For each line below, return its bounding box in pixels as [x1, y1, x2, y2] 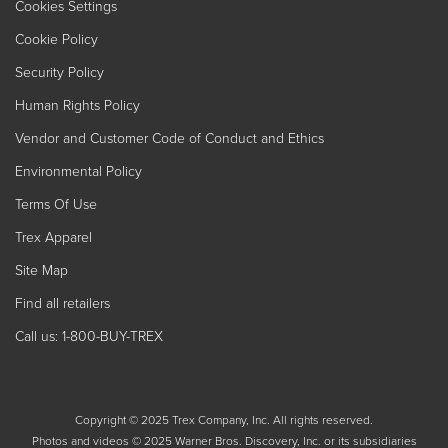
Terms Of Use [15, 193, 97, 213]
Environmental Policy [15, 160, 142, 180]
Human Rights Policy [15, 94, 140, 114]
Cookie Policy [15, 28, 98, 48]
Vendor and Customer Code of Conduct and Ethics [15, 127, 324, 147]
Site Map [15, 259, 68, 279]
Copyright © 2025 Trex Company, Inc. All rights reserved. [75, 410, 373, 428]
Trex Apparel [15, 226, 92, 246]
